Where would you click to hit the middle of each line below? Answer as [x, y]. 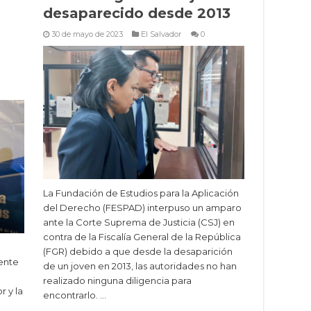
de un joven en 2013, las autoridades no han [140, 266]
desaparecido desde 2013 [137, 13]
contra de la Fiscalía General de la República [142, 237]
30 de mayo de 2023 [87, 34]
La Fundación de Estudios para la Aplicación [141, 193]
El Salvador [161, 34]
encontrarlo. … [75, 295]
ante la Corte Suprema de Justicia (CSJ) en [139, 222]
